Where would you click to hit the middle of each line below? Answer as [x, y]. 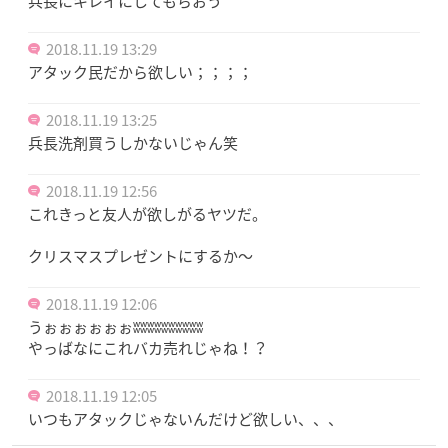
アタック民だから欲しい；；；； [140, 71]
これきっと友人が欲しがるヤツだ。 [147, 213]
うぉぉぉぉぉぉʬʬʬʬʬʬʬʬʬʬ [115, 326]
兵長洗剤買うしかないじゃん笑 [133, 142]
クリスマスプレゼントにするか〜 [140, 255]
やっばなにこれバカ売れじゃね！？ [148, 347]
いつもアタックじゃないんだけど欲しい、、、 [185, 418]
